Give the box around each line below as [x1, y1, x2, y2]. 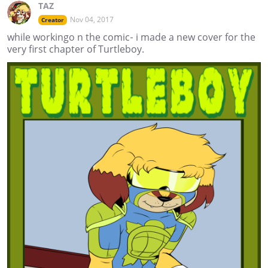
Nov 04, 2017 [70, 14, 114, 25]
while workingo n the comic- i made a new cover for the [7, 30, 255, 44]
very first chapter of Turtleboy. [7, 42, 144, 56]
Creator [41, 15, 64, 24]
